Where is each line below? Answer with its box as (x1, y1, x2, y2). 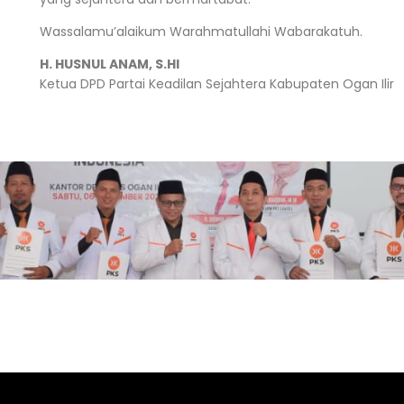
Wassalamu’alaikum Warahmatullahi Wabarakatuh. (39, 22, 363, 41)
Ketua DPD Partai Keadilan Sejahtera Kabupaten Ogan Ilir (39, 74, 394, 93)
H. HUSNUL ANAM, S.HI (39, 54, 179, 73)
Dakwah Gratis (151, 3, 252, 22)
